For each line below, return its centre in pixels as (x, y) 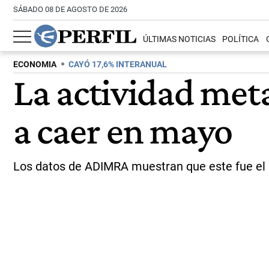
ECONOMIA (35, 65)
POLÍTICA (241, 40)
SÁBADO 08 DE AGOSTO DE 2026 (70, 9)
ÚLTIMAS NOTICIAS (180, 40)
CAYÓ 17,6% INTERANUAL (118, 65)
